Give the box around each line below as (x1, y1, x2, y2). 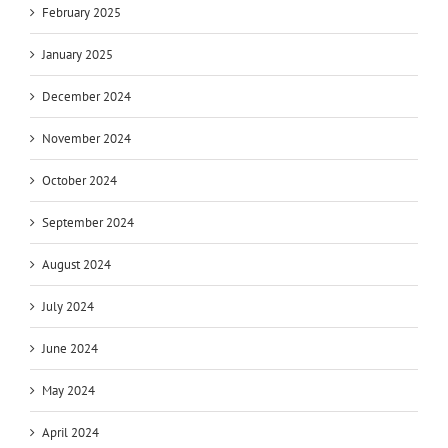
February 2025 (42, 4, 121, 22)
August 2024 (42, 256, 111, 274)
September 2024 (42, 214, 134, 232)
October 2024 (42, 172, 117, 190)
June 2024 (42, 340, 98, 358)
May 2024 (42, 382, 95, 400)
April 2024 (42, 424, 99, 442)
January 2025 (42, 46, 113, 64)
